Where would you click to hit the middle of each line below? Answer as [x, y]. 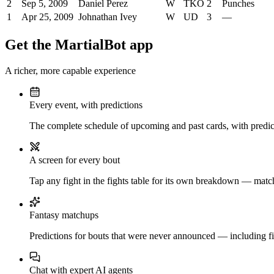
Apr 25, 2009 [47, 17]
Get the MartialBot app [79, 45]
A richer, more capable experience [70, 71]
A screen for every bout [75, 160]
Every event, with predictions [86, 105]
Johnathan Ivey [108, 17]
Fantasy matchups [64, 215]
